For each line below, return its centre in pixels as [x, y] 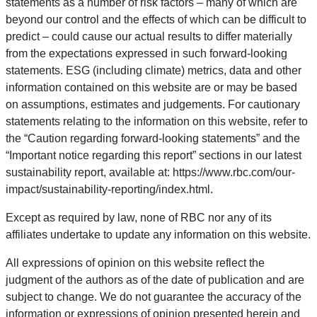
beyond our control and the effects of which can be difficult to [156, 19]
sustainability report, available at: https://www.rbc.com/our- [150, 172]
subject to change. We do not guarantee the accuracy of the [154, 297]
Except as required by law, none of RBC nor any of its [139, 218]
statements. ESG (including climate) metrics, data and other [154, 70]
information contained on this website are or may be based [151, 87]
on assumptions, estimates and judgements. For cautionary [153, 104]
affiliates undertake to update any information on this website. [158, 235]
